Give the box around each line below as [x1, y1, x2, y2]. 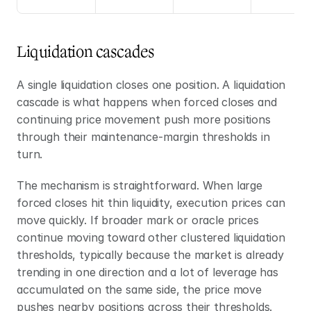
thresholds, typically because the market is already [17, 248, 284, 262]
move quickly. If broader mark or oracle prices [17, 213, 259, 227]
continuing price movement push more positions [17, 112, 271, 126]
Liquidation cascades [17, 42, 155, 62]
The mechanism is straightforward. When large [17, 178, 262, 192]
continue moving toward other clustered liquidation [17, 230, 285, 244]
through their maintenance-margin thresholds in [17, 130, 270, 144]
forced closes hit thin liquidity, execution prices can [17, 196, 285, 210]
